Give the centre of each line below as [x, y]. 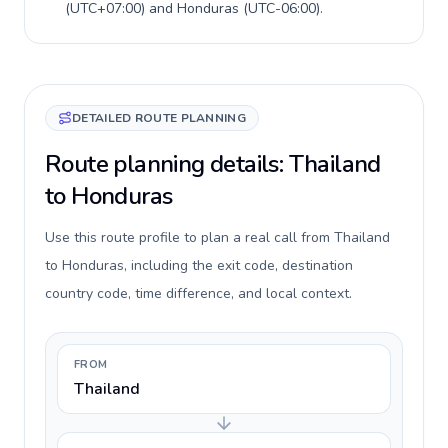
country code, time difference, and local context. [198, 293]
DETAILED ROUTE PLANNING [159, 118]
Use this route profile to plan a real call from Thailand [217, 237]
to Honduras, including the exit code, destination [199, 265]
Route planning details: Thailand [213, 164]
